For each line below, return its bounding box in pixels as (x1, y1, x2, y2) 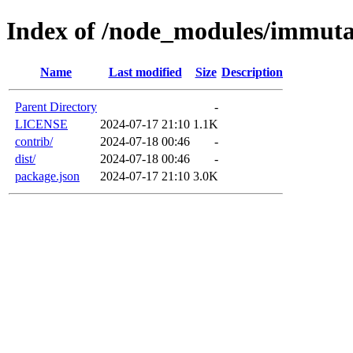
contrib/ (15, 134, 53, 148)
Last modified (108, 65, 182, 79)
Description (221, 65, 283, 79)
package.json (15, 169, 80, 183)
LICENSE (15, 117, 68, 131)
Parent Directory (15, 99, 97, 113)
